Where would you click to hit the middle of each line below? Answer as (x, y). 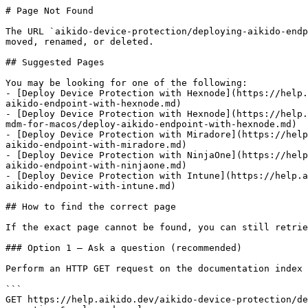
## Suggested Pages (55, 62)
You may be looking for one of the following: (126, 83)
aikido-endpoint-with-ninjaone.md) (96, 165)
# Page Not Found (49, 11)
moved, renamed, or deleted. (80, 42)
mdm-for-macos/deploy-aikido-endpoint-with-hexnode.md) (151, 124)
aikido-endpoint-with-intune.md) (91, 186)
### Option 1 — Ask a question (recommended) (124, 248)
